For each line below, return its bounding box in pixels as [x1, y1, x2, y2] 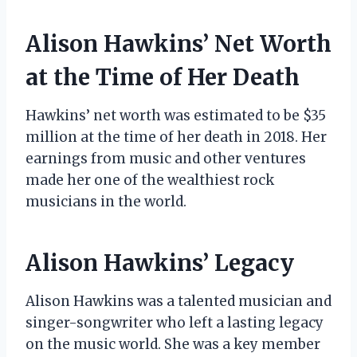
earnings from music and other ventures [25, 149, 306, 167]
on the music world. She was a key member [25, 335, 320, 353]
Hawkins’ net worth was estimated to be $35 [25, 106, 326, 124]
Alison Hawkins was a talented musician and [25, 292, 331, 310]
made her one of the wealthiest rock [25, 171, 274, 189]
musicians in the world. [25, 192, 186, 210]
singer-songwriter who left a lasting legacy [25, 313, 324, 331]
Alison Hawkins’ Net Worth [25, 29, 331, 58]
